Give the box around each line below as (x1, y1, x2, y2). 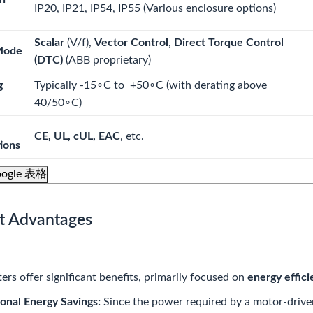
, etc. (120, 131, 144, 142)
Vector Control (94, 37, 168, 48)
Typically (34, 80, 80, 91)
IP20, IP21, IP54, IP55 (34, 3, 140, 14)
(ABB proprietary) (63, 54, 151, 66)
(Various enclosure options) (140, 3, 276, 14)
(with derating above (163, 80, 267, 91)
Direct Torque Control (174, 37, 284, 48)
